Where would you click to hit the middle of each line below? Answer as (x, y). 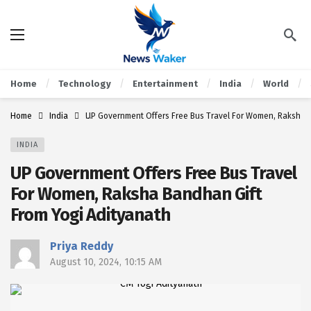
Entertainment (165, 84)
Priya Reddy (82, 246)
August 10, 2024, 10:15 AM (106, 262)
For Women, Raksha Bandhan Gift (136, 194)
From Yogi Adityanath (90, 215)
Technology (85, 84)
